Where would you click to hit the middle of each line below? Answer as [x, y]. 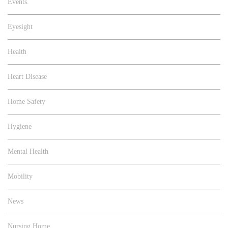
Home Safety [26, 102]
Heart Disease [27, 77]
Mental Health [28, 152]
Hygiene [20, 127]
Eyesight [20, 27]
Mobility [20, 177]
